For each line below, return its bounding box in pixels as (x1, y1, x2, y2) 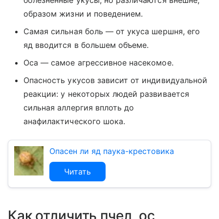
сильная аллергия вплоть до (23, 102, 134, 112)
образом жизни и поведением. (23, 8, 143, 19)
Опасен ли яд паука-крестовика (49, 146, 174, 156)
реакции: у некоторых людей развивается (23, 88, 189, 99)
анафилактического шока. (23, 116, 128, 126)
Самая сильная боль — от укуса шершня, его (23, 26, 200, 36)
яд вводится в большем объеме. (23, 40, 149, 50)
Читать (64, 166, 91, 176)
